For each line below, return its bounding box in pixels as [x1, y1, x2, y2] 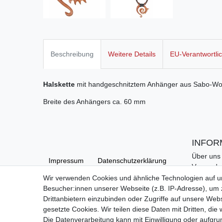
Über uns [192, 152, 221, 160]
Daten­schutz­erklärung [98, 156, 166, 165]
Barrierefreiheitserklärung [82, 187, 162, 196]
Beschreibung [51, 50, 94, 58]
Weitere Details [108, 50, 156, 58]
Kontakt [192, 172, 216, 181]
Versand [192, 162, 218, 170]
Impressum [49, 156, 84, 165]
